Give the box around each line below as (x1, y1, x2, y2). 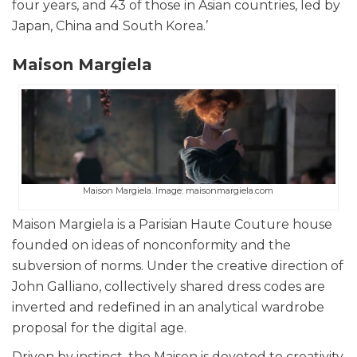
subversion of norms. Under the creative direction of (12, 257, 343, 273)
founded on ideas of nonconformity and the (12, 237, 291, 253)
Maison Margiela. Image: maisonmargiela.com (83, 184, 274, 196)
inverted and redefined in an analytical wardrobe (12, 299, 324, 315)
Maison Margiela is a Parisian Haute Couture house (12, 216, 332, 232)
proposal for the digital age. (12, 320, 190, 335)
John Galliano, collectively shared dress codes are (12, 278, 325, 294)
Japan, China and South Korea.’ (12, 18, 208, 34)
